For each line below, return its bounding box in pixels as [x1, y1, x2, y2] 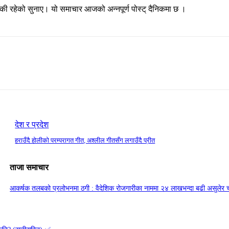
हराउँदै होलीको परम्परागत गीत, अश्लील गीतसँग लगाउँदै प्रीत [15, 136, 155, 145]
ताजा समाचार [10, 163, 49, 172]
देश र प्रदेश [15, 120, 49, 129]
